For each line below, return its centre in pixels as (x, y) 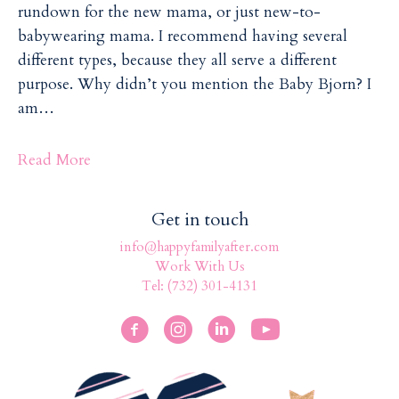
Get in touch (199, 220)
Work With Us (199, 267)
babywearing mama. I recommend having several (183, 36)
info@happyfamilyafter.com (199, 247)
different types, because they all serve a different (177, 60)
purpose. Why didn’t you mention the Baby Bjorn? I (195, 84)
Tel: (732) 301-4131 (199, 286)
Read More (54, 160)
